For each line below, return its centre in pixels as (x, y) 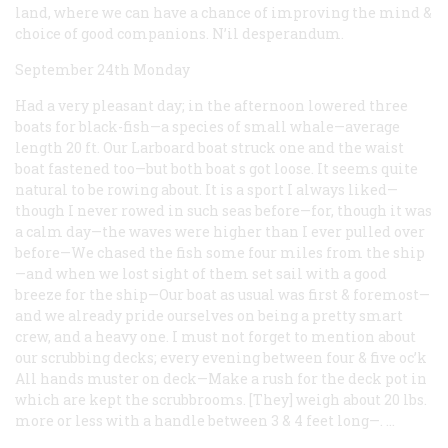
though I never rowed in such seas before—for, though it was (223, 210)
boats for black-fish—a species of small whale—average (207, 126)
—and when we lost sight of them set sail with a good (201, 273)
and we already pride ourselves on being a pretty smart (209, 315)
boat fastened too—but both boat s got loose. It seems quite (216, 168)
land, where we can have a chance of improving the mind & (223, 12)
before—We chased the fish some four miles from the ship (220, 252)
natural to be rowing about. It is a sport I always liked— (206, 189)
